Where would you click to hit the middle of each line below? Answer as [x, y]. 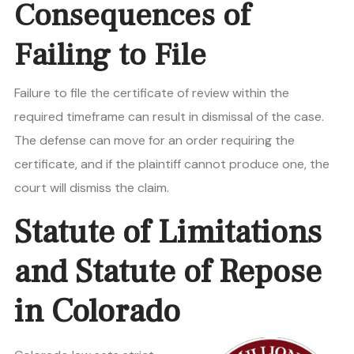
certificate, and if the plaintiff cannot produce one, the [172, 164]
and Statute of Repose [168, 272]
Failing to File [110, 55]
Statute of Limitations [168, 233]
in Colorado [97, 312]
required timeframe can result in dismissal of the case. [169, 117]
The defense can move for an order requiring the [154, 141]
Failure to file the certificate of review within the [152, 93]
